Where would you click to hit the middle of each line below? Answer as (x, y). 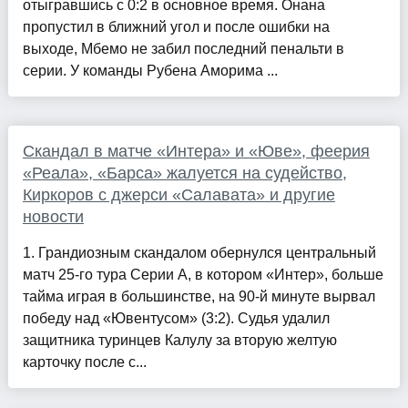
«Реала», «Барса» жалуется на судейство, (184, 173)
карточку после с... (84, 362)
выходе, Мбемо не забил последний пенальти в (183, 49)
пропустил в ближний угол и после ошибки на (176, 27)
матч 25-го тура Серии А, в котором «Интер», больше (203, 275)
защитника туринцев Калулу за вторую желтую (179, 341)
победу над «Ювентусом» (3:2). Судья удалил (176, 319)
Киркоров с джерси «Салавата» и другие (178, 195)
